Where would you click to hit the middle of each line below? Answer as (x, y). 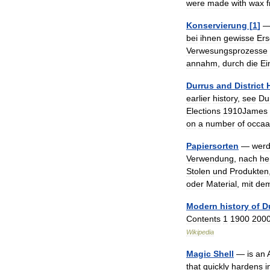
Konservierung (217, 25)
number (220, 124)
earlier (198, 98)
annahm (202, 63)
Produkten (249, 171)
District (249, 86)
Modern (202, 206)
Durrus (200, 86)
